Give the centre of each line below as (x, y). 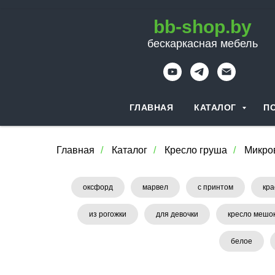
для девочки (177, 214)
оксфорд (98, 187)
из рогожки (108, 214)
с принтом (215, 187)
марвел (155, 187)
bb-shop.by (202, 27)
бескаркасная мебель (202, 44)
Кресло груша (196, 150)
